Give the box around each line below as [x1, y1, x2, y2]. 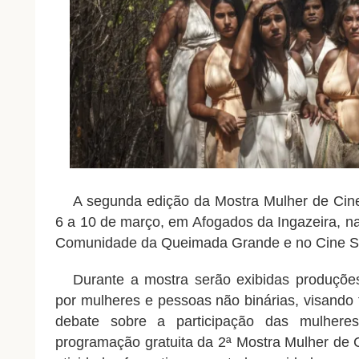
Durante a [54, 271, 145, 288]
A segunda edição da [72, 192, 210, 209]
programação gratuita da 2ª [54, 333, 236, 350]
